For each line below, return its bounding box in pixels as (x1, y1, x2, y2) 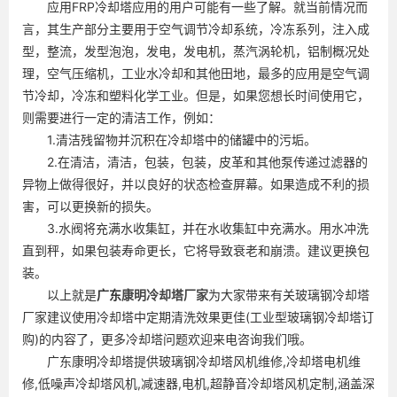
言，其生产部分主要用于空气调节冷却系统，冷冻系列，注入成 (22, 20, 370, 36)
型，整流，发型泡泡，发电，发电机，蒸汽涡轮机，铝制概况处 (22, 43, 370, 58)
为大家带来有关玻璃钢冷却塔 (208, 286, 370, 302)
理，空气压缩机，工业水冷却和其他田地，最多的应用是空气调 (22, 65, 370, 81)
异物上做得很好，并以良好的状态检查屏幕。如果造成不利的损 (22, 175, 370, 191)
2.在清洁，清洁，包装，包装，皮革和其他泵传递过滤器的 (22, 153, 368, 169)
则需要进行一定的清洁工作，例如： (22, 109, 221, 125)
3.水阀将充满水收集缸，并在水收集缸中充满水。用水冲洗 (22, 220, 369, 236)
